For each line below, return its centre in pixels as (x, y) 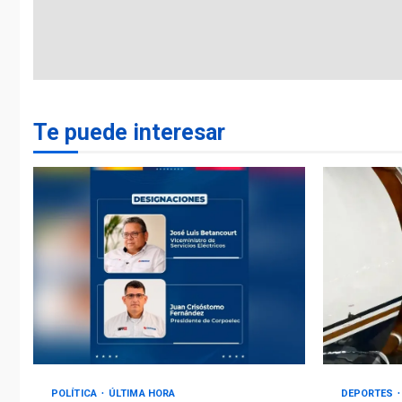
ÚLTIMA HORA (142, 393)
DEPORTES (368, 393)
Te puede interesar (129, 132)
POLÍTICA (75, 393)
